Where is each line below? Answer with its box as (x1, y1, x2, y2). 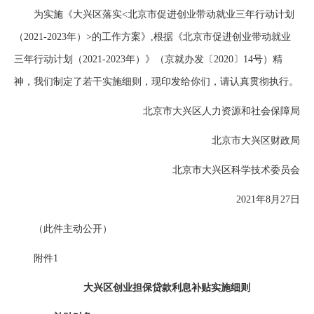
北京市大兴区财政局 (212, 135, 300, 146)
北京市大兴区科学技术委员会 (153, 165, 300, 175)
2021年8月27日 (217, 194, 300, 205)
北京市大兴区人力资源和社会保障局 (123, 106, 300, 116)
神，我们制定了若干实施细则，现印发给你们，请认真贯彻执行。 (14, 76, 299, 87)
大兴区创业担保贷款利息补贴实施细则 (64, 282, 250, 293)
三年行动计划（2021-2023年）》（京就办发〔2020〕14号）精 (14, 54, 282, 64)
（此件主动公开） (14, 224, 112, 234)
